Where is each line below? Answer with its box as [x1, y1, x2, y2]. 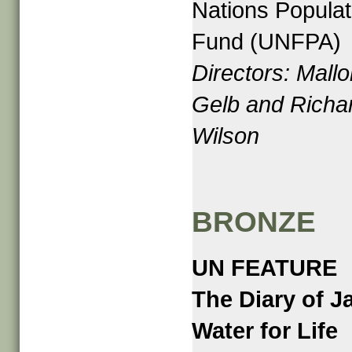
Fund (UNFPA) [192, 29, 342, 54]
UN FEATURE [192, 255, 338, 280]
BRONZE [192, 206, 317, 238]
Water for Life [192, 318, 339, 343]
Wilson [192, 123, 260, 148]
